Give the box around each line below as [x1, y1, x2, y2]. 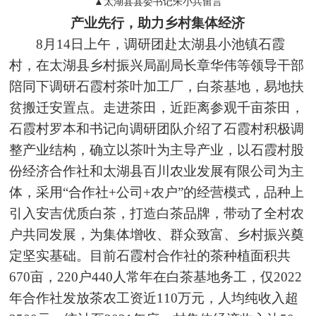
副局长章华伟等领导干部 [157, 57, 305, 73]
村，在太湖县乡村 [9, 57, 117, 73]
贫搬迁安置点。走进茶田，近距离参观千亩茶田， [9, 99, 305, 115]
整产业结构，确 [9, 142, 104, 157]
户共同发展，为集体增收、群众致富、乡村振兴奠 [9, 226, 305, 242]
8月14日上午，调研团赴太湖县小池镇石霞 [35, 36, 285, 51]
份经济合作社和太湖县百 [9, 163, 157, 178]
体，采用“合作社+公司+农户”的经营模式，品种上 [9, 184, 305, 200]
